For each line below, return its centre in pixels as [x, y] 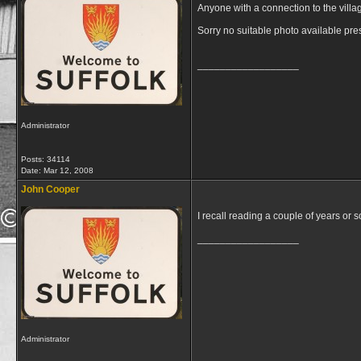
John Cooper [50, 189]
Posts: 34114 [46, 159]
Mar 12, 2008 [68, 170]
